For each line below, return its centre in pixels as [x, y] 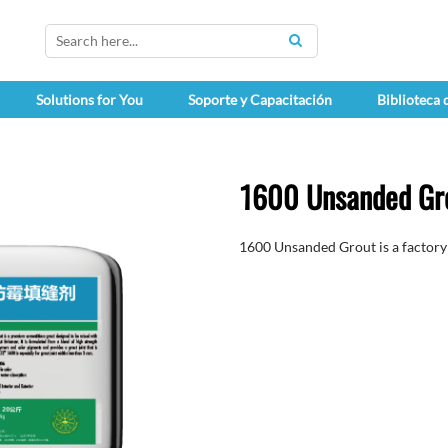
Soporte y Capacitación [259, 100]
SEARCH [322, 50]
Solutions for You [89, 100]
